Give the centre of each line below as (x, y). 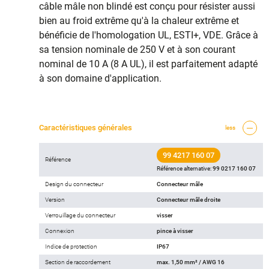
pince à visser (175, 231)
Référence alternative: (185, 168)
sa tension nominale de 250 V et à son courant (137, 49)
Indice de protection (71, 246)
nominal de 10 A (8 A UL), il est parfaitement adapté (148, 64)
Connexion (60, 231)
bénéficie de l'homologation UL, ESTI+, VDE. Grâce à (149, 35)
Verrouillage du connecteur (80, 215)
